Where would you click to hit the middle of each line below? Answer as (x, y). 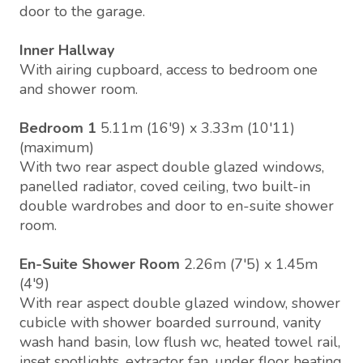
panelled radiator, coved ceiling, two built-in (165, 187)
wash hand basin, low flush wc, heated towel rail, (180, 342)
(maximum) (57, 148)
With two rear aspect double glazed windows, (172, 167)
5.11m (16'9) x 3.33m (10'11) (198, 128)
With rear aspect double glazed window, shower (180, 303)
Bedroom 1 (58, 128)
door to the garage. (82, 12)
